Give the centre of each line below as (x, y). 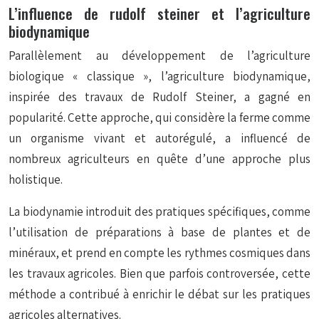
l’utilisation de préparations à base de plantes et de (159, 232)
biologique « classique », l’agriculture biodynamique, (159, 76)
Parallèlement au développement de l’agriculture (159, 56)
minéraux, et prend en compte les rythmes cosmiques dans (159, 253)
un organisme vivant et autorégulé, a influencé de (159, 138)
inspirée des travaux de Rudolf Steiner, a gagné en (159, 97)
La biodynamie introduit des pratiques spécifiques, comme (159, 211)
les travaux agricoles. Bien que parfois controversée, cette (159, 273)
